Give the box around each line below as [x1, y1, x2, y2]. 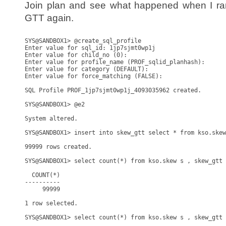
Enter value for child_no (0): [25, 51, 131, 59]
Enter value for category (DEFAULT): [25, 66, 152, 73]
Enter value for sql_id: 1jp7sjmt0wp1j [25, 44, 155, 51]
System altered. [25, 115, 78, 122]
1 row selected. [25, 200, 78, 207]
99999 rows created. [25, 143, 92, 150]
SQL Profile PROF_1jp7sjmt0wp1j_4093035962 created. [25, 87, 201, 94]
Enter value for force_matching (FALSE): [25, 73, 166, 80]
